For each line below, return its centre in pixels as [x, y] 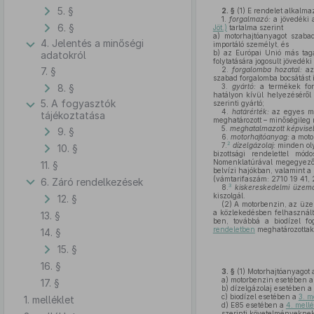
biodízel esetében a [263, 296]
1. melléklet [49, 299]
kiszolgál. [229, 196]
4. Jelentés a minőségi [92, 43]
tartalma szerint [255, 27]
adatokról [63, 55]
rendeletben [234, 229]
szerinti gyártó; [238, 103]
